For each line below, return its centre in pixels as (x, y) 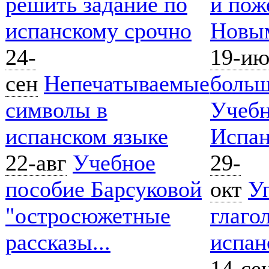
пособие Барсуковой (104, 189)
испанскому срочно (98, 31)
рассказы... (58, 242)
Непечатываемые (127, 83)
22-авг (36, 163)
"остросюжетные (88, 216)
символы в (56, 110)
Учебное (114, 163)
